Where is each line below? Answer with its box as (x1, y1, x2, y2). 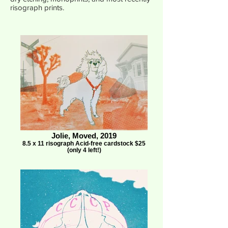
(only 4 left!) (67, 147, 101, 153)
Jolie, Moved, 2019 (51, 131, 117, 140)
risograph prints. (10, 3, 64, 12)
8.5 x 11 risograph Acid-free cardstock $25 (22, 140, 146, 147)
